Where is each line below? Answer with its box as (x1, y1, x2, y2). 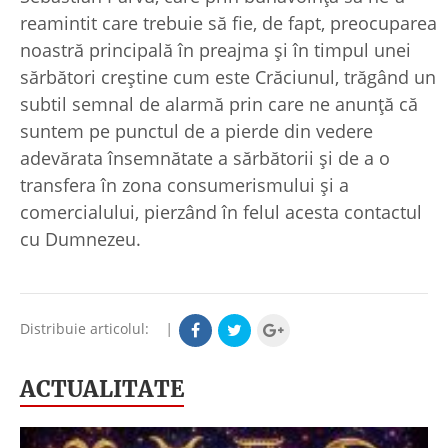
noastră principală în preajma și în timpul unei (20, 37, 411, 62)
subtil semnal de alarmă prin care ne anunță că (20, 91, 418, 116)
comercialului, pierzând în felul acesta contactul (20, 199, 422, 224)
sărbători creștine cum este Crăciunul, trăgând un (20, 64, 436, 89)
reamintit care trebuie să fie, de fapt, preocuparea (20, 10, 437, 35)
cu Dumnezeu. (20, 226, 141, 251)
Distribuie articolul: (20, 319, 161, 339)
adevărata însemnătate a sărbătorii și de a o (20, 145, 390, 170)
